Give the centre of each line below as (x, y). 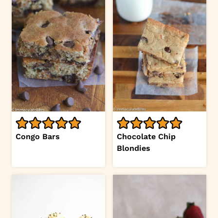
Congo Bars (38, 136)
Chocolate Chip (146, 136)
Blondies (134, 148)
